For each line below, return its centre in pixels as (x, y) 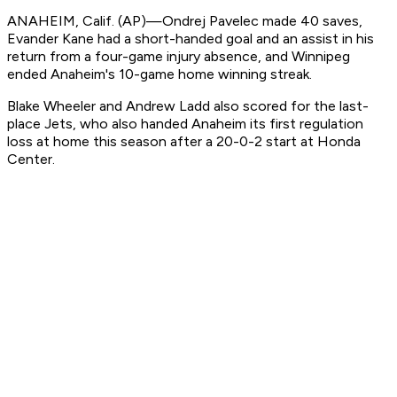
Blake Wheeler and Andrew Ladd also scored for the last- (188, 106)
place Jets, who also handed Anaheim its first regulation (185, 124)
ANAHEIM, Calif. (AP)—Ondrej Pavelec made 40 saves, (185, 21)
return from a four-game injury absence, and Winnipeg (179, 57)
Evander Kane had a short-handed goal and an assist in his (191, 39)
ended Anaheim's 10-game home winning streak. (160, 74)
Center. (31, 160)
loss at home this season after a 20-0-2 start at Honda (184, 142)
